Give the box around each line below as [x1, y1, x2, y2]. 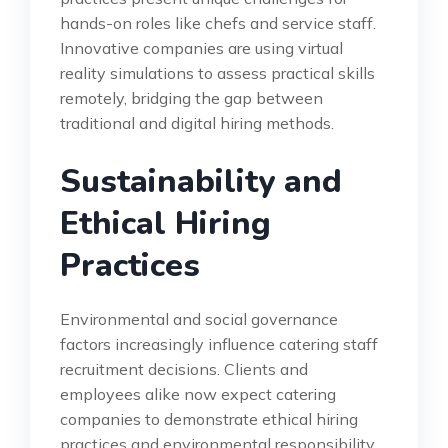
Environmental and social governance [60, 308, 338, 329]
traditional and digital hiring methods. [60, 112, 334, 133]
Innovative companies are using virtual [60, 37, 343, 58]
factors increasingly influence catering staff [60, 333, 378, 354]
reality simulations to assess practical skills [60, 62, 375, 83]
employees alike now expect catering [60, 383, 336, 404]
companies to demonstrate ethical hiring [60, 408, 358, 429]
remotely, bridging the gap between [60, 87, 323, 108]
